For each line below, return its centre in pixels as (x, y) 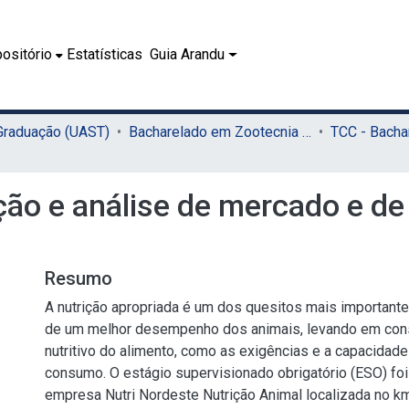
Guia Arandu (188, 54)
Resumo (79, 278)
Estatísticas (105, 54)
